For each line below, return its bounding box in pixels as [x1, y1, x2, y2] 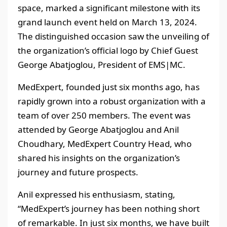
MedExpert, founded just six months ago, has [18, 81, 200, 93]
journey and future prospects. [18, 166, 138, 178]
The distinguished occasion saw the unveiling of [18, 30, 209, 43]
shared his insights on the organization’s [18, 152, 180, 164]
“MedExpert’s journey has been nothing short [18, 203, 200, 215]
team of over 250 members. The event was [18, 109, 191, 122]
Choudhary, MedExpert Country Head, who [18, 138, 192, 150]
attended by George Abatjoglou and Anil [18, 124, 179, 136]
